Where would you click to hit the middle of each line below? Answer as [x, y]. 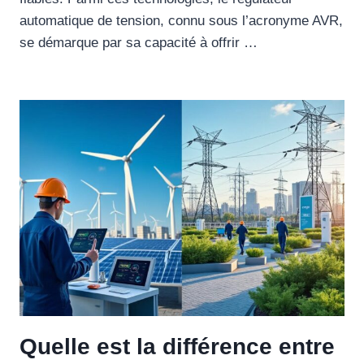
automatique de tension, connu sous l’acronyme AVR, [181, 20]
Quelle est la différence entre [177, 347]
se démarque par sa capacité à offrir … [139, 42]
